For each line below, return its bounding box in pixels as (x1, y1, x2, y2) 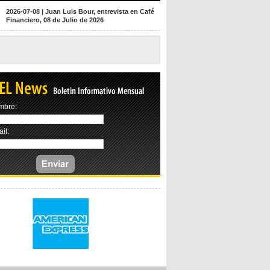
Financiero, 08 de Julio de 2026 (6, 16, 104, 24)
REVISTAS (37, 42, 103, 56)
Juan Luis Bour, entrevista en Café (45, 8, 154, 15)
